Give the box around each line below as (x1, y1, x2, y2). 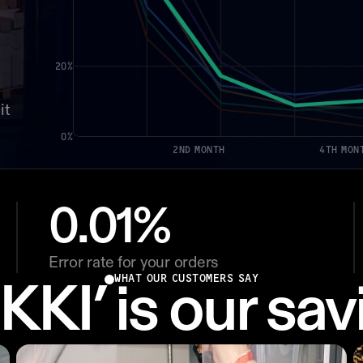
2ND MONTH (173, 143, 225, 156)
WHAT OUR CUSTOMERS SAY (114, 273, 258, 285)
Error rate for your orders (49, 256, 218, 271)
